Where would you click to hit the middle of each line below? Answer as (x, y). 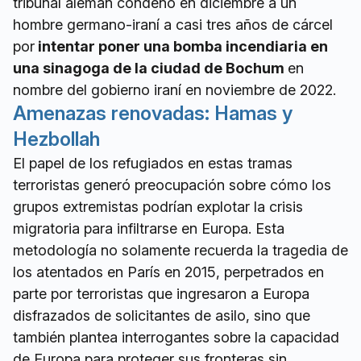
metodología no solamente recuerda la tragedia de (180, 251)
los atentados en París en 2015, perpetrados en (168, 272)
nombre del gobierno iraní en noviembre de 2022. (174, 90)
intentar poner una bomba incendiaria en (181, 47)
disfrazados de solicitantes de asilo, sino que (162, 316)
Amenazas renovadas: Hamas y (153, 114)
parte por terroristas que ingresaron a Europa (161, 294)
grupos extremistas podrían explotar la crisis (158, 207)
